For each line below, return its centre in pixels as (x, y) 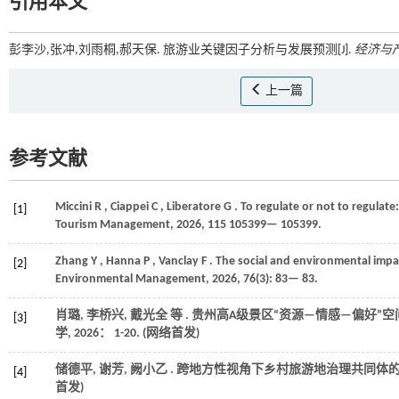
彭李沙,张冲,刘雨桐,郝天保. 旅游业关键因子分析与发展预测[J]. (182, 50)
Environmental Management (130, 279)
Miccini (73, 207)
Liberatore (194, 207)
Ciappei (130, 207)
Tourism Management (113, 225)
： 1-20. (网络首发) (149, 334)
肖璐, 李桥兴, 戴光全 (113, 316)
